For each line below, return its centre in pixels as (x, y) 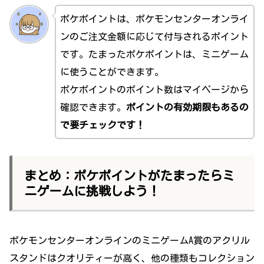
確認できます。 (93, 107)
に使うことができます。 (112, 72)
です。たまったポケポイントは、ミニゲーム (154, 54)
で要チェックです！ (102, 125)
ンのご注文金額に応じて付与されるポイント (154, 36)
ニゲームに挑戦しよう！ (92, 192)
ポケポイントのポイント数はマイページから (154, 89)
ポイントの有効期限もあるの (187, 107)
